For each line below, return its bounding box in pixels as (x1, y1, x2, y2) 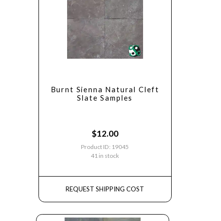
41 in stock (91, 151, 119, 159)
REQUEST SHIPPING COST (66, 184, 145, 193)
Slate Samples (77, 93, 133, 102)
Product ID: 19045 (81, 143, 129, 150)
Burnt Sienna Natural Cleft (50, 85, 160, 94)
